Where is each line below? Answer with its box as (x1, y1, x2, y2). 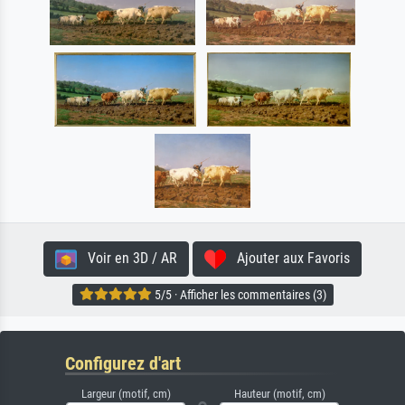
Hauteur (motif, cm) (233, 387, 325, 401)
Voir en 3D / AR (77, 250, 177, 268)
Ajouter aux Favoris (226, 250, 350, 268)
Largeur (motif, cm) (80, 387, 171, 401)
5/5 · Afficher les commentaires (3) (151, 287, 326, 302)
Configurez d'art (65, 353, 181, 375)
